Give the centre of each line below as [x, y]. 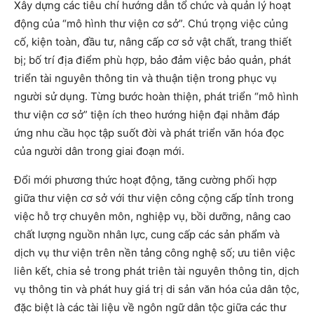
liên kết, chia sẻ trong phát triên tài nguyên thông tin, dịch [157, 271]
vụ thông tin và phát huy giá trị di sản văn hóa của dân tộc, [157, 289]
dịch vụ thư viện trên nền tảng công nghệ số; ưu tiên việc [155, 253]
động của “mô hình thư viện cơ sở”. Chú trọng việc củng [151, 23]
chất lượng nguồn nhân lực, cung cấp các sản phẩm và [147, 234]
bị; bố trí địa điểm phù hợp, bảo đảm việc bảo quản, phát [152, 60]
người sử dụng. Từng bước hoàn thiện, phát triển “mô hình [156, 96]
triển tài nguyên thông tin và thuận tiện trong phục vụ [145, 78]
